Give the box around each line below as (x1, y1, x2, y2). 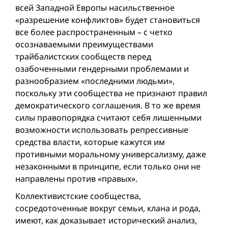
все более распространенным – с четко (15, 26, 173, 38)
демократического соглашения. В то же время (15, 100, 201, 111)
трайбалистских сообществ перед (15, 51, 151, 62)
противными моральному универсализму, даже (15, 149, 206, 160)
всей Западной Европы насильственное (15, 2, 175, 13)
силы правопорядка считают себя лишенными (15, 112, 202, 123)
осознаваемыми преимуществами (15, 39, 153, 50)
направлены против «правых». (15, 173, 137, 184)
